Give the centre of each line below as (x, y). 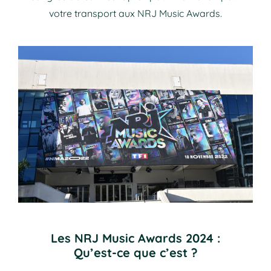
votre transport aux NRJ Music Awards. (135, 13)
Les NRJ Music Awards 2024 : (135, 238)
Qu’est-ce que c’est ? (135, 252)
